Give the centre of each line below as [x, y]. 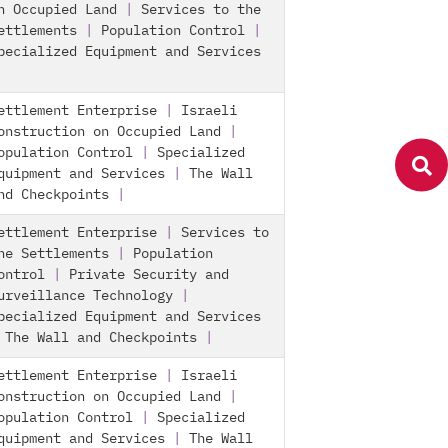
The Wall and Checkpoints [101, 338]
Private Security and [149, 275]
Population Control [173, 31]
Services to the [201, 10]
